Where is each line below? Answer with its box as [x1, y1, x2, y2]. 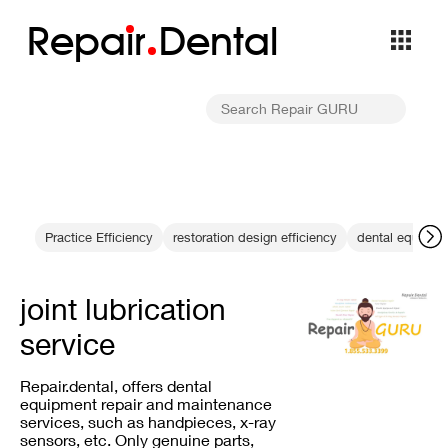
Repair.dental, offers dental [20, 376, 212, 395]
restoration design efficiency [173, 229, 337, 245]
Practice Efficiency [45, 229, 153, 245]
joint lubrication [20, 291, 226, 327]
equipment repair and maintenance [20, 394, 272, 413]
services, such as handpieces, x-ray [20, 412, 276, 431]
